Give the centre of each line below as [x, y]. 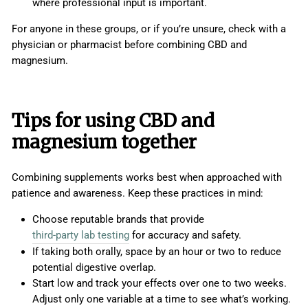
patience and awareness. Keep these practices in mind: [137, 194]
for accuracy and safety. [185, 235]
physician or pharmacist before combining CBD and [129, 45]
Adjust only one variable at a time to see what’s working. [162, 299]
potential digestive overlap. [94, 268]
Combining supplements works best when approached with [147, 178]
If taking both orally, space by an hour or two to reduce [157, 252]
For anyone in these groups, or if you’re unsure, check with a [149, 29]
